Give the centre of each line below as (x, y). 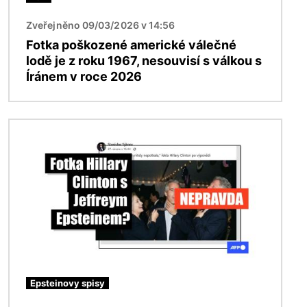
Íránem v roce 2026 (84, 76)
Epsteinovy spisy (67, 283)
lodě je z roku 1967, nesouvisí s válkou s (144, 60)
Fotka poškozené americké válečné (131, 45)
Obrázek (32, 127)
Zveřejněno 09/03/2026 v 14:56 (101, 25)
